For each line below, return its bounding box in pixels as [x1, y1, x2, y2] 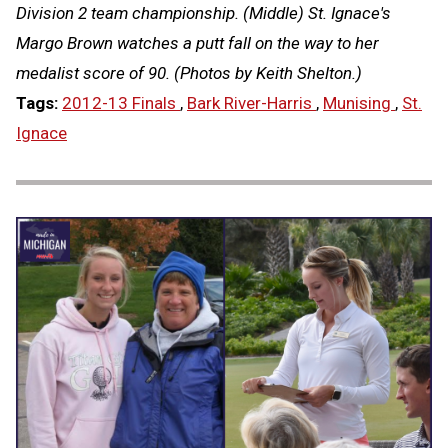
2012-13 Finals [62, 92, 180, 113]
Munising [323, 92, 395, 113]
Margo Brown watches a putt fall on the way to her [16, 32, 379, 53]
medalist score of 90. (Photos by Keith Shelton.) [16, 62, 362, 83]
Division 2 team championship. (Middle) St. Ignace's [16, 2, 391, 23]
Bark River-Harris [187, 92, 316, 113]
